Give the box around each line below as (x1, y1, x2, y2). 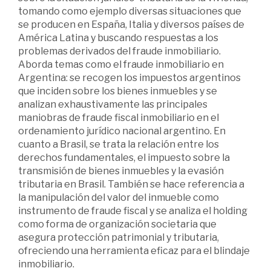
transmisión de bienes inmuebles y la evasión (18, 165, 224, 177)
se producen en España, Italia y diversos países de (18, 18, 244, 30)
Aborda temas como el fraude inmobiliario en (18, 58, 224, 70)
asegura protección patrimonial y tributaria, (18, 231, 219, 243)
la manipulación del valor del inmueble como (18, 191, 219, 203)
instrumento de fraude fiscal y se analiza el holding (18, 204, 247, 217)
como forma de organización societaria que (18, 218, 217, 230)
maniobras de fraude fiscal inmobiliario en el (18, 111, 219, 123)
